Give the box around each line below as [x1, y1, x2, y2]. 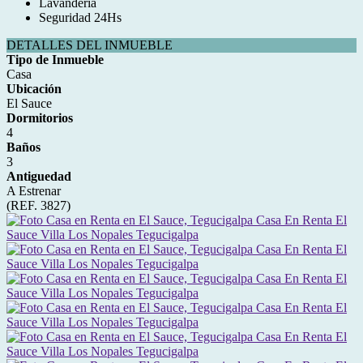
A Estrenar [6, 184, 61, 198]
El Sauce [6, 96, 52, 110]
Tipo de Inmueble [6, 53, 104, 66]
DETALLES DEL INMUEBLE [6, 38, 173, 52]
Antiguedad [6, 169, 71, 183]
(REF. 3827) [6, 199, 70, 212]
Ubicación [6, 82, 62, 96]
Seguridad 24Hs [39, 11, 122, 24]
